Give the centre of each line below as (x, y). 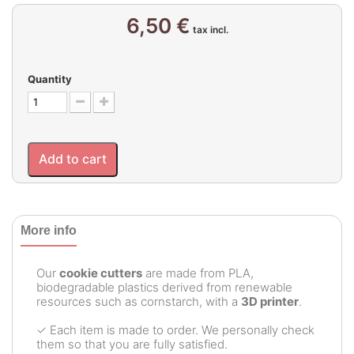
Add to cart (73, 159)
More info (49, 230)
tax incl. (209, 30)
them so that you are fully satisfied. (132, 344)
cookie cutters (101, 273)
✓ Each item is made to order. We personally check (175, 330)
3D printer (270, 301)
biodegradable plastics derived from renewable (164, 287)
